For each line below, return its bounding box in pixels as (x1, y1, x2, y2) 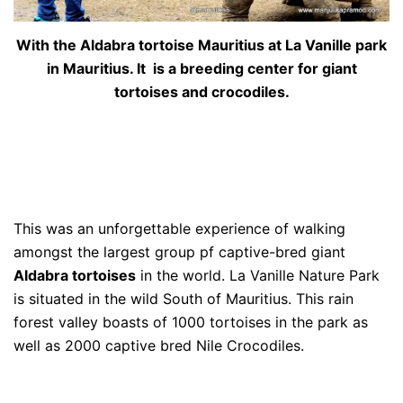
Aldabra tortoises (13, 265, 136, 284)
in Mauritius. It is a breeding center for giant (46, 58, 357, 77)
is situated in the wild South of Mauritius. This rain (13, 289, 354, 308)
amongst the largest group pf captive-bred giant (13, 242, 345, 261)
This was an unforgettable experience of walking (13, 219, 345, 237)
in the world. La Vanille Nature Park (136, 265, 380, 284)
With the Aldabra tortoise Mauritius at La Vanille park (16, 35, 387, 54)
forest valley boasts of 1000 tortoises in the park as (13, 312, 368, 331)
